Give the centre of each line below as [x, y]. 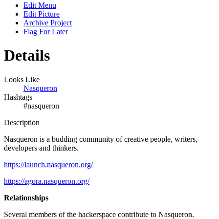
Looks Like [22, 79]
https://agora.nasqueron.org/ [47, 181]
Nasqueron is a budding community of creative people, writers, [101, 139]
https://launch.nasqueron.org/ [48, 164]
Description [22, 122]
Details [27, 55]
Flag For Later [46, 31]
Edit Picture [42, 14]
